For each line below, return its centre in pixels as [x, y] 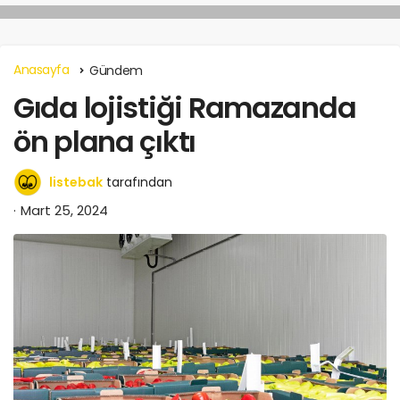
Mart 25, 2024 [64, 210]
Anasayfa [42, 69]
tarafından [139, 182]
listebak [76, 182]
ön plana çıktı [105, 141]
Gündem [116, 70]
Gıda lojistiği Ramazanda [185, 107]
